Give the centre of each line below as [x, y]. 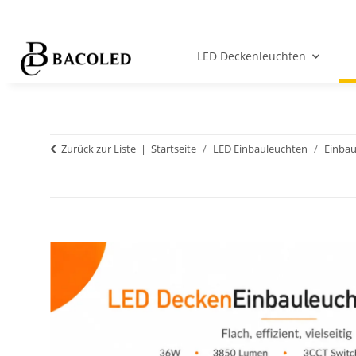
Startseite [174, 149]
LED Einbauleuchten [260, 149]
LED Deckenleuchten [251, 56]
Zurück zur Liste [99, 149]
